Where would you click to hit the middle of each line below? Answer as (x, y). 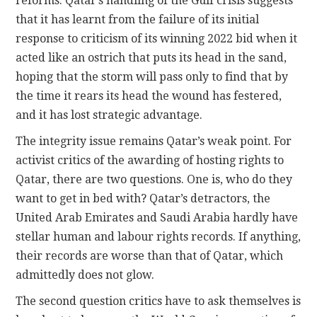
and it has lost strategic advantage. (109, 115)
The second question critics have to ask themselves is (158, 301)
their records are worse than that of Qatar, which (150, 256)
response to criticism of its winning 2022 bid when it (157, 39)
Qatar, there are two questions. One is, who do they (154, 180)
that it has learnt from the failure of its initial (138, 20)
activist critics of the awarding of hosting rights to (150, 161)
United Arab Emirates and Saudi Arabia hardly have (157, 218)
